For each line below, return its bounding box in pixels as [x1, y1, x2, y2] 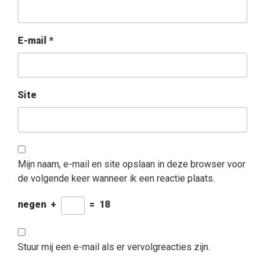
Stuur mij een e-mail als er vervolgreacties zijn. [18, 241, 210, 253]
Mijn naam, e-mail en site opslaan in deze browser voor [18, 158, 245, 170]
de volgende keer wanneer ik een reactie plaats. [18, 172, 215, 184]
